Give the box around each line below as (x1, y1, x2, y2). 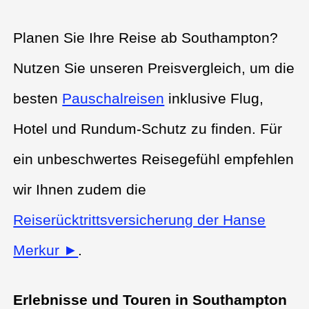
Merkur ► (13, 241, 79, 258)
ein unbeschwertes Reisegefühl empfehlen (13, 150, 295, 167)
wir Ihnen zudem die (13, 181, 147, 197)
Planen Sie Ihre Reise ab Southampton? (13, 29, 279, 46)
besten (13, 90, 63, 106)
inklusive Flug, (164, 90, 264, 106)
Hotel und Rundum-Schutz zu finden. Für (13, 120, 283, 137)
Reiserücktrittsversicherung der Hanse (13, 211, 266, 228)
